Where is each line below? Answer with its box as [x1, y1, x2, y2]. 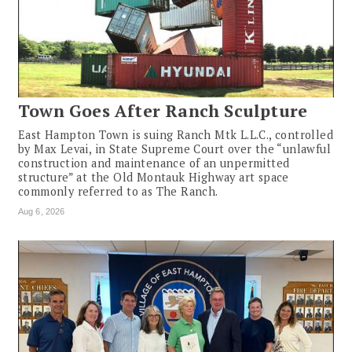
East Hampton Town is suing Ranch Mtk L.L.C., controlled [18, 127, 333, 143]
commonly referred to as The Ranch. [18, 184, 218, 200]
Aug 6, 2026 [18, 207, 65, 217]
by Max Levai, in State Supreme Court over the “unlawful [18, 141, 331, 157]
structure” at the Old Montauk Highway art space [18, 170, 289, 185]
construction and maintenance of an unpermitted [18, 156, 290, 171]
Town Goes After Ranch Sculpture [18, 100, 308, 123]
